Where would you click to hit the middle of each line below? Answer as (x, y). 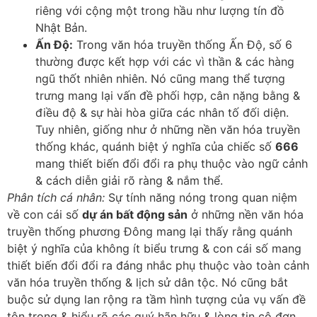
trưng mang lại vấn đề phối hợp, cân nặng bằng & (168, 95)
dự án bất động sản (135, 214)
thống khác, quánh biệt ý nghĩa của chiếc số (155, 146)
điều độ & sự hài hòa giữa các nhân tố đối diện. (162, 112)
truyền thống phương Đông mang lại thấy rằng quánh (150, 231)
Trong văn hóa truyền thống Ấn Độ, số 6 (183, 44)
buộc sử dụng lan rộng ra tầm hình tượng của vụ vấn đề (156, 299)
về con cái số (45, 214)
